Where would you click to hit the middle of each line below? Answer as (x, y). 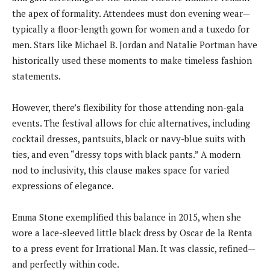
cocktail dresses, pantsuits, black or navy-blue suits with (129, 138)
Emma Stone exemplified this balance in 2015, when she (127, 217)
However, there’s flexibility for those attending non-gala (128, 107)
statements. (36, 76)
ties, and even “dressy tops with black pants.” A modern (126, 154)
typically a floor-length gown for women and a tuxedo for (131, 29)
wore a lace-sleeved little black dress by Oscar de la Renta (132, 232)
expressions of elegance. (63, 185)
